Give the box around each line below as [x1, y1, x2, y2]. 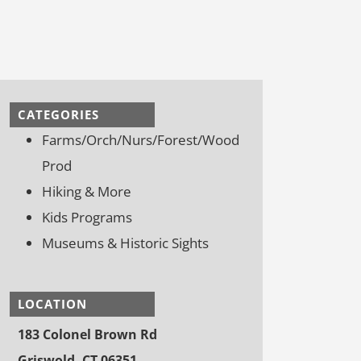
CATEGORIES [18, 106, 99, 122]
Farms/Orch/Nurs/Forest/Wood [42, 130, 239, 149]
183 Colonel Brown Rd [18, 325, 157, 343]
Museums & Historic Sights [42, 233, 209, 252]
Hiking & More [42, 181, 131, 201]
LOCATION [18, 295, 87, 312]
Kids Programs [42, 207, 132, 226]
